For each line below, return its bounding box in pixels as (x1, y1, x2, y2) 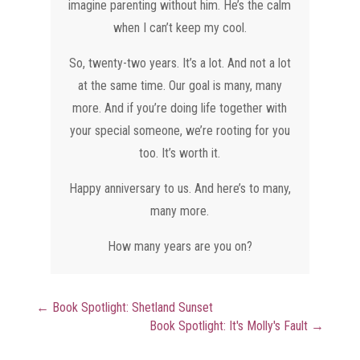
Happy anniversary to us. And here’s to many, (68, 180, 291, 196)
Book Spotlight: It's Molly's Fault (149, 317, 309, 333)
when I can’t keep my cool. (112, 19, 247, 35)
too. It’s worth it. (139, 145, 221, 161)
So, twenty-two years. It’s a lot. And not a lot (68, 55, 291, 71)
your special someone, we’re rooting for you (69, 122, 290, 138)
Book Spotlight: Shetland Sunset (51, 299, 213, 315)
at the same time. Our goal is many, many (77, 77, 282, 93)
